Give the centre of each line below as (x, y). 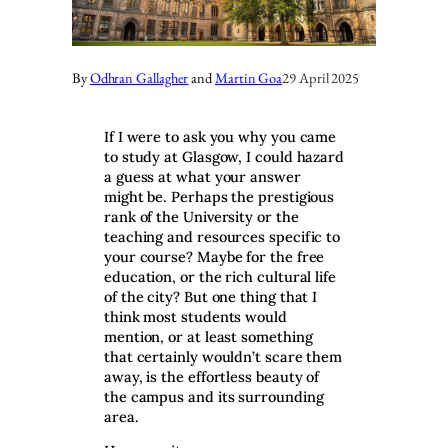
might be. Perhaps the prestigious (219, 196)
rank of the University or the (201, 216)
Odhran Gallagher (139, 78)
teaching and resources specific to (222, 236)
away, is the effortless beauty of (212, 376)
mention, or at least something (208, 336)
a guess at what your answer (202, 176)
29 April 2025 (321, 78)
